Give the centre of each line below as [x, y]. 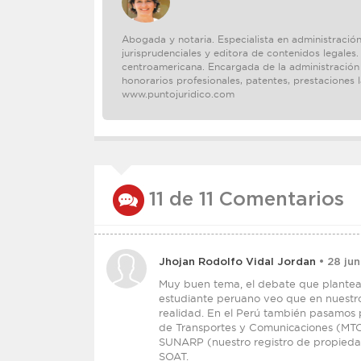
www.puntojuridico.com [178, 94]
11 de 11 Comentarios [247, 200]
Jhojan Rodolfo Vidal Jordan [237, 262]
